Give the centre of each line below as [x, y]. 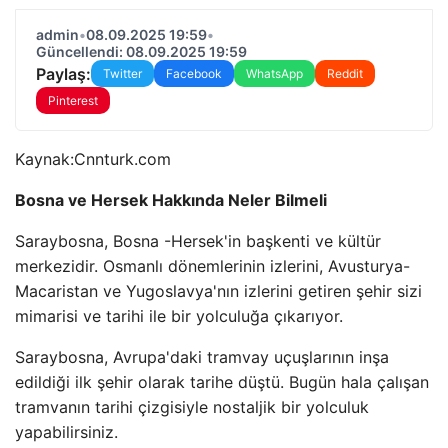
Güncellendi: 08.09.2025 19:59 [141, 51]
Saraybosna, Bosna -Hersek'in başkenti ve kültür [198, 241]
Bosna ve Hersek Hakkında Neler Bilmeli [171, 200]
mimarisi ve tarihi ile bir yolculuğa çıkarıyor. [179, 316]
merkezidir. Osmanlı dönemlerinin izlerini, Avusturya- [212, 266]
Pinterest [73, 100]
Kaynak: [44, 159]
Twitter [122, 73]
